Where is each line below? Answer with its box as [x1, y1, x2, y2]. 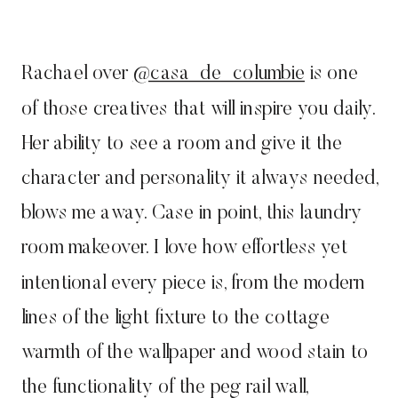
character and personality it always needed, [20, 169, 378, 190]
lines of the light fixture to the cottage [20, 308, 330, 329]
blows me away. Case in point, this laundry [20, 203, 362, 225]
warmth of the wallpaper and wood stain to [20, 343, 369, 364]
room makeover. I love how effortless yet [20, 239, 347, 259]
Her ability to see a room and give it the [20, 134, 343, 155]
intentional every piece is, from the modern [20, 274, 366, 294]
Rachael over [20, 65, 133, 85]
